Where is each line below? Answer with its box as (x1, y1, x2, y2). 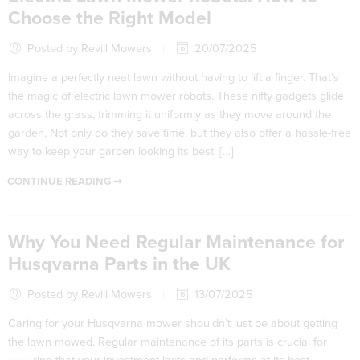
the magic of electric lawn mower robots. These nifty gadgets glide (8, 89, 344, 103)
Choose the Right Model (8, 7, 211, 30)
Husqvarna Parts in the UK (8, 253, 231, 276)
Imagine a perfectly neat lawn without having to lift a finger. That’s (8, 71, 339, 84)
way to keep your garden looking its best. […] (8, 145, 234, 158)
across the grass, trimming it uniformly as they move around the (8, 108, 331, 121)
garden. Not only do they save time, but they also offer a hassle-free (8, 126, 351, 140)
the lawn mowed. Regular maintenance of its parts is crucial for (8, 335, 327, 349)
